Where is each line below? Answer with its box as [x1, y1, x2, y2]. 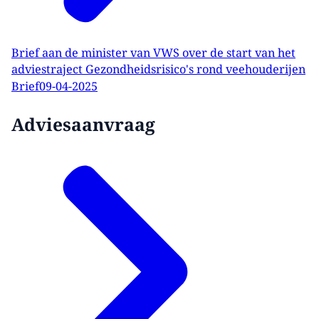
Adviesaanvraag [11, 113, 155, 137]
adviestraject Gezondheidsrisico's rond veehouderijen [11, 61, 305, 77]
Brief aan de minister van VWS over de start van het [11, 44, 296, 61]
